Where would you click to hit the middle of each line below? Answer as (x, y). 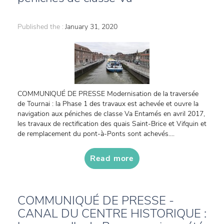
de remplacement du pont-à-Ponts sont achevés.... (96, 134)
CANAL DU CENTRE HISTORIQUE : (112, 213)
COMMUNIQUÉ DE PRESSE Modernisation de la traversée (108, 94)
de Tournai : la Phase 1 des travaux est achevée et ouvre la (108, 104)
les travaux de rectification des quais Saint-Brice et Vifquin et (112, 124)
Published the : (40, 27)
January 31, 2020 (91, 27)
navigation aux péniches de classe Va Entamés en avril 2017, (111, 114)
